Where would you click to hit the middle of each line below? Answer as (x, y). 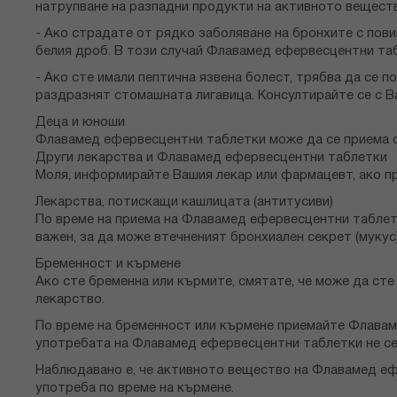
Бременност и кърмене (108, 265)
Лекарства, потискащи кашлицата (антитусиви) (184, 202)
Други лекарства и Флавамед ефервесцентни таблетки (211, 158)
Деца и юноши (80, 123)
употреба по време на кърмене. (135, 389)
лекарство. (70, 300)
